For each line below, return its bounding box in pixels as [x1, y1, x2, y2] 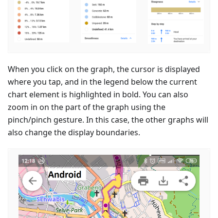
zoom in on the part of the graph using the [8, 102, 165, 113]
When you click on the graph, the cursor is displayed [8, 64, 200, 75]
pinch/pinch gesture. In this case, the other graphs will [8, 114, 208, 126]
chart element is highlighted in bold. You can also [8, 89, 188, 100]
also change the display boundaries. [8, 127, 140, 138]
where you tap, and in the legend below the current [8, 76, 197, 88]
